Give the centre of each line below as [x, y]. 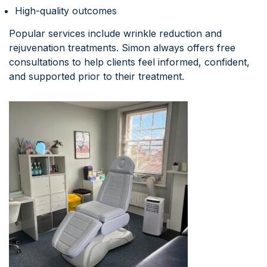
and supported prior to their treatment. [97, 77]
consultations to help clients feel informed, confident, [129, 62]
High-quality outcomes [66, 11]
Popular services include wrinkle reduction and [115, 34]
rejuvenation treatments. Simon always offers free [122, 48]
